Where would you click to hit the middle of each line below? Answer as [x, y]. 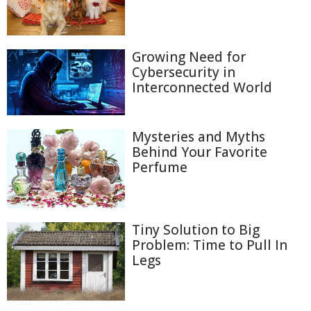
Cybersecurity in [184, 72]
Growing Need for [189, 57]
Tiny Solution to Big [196, 229]
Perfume [160, 168]
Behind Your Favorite [200, 152]
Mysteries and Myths [199, 137]
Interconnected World [202, 87]
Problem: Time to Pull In [210, 245]
